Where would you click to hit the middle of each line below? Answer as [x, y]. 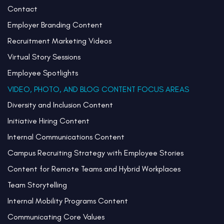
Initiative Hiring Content [48, 121]
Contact [22, 9]
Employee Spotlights [43, 73]
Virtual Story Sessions [44, 57]
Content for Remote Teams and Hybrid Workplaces [94, 169]
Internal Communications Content [66, 137]
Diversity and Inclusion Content [60, 105]
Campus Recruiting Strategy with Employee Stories [95, 153]
